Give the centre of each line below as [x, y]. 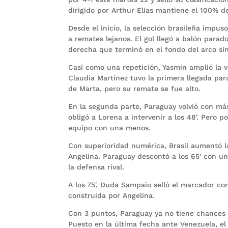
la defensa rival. [96, 167]
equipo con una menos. [110, 128]
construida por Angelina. [112, 196]
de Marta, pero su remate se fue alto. [135, 89]
